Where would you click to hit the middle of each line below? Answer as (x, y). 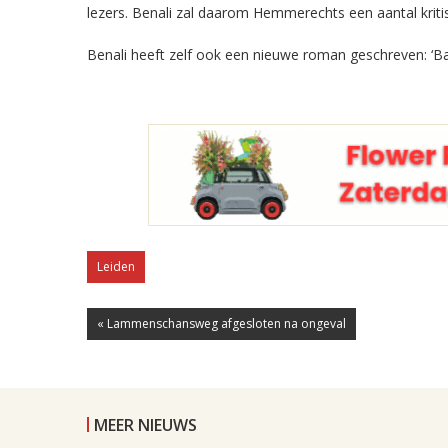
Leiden (116, 266)
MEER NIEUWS (145, 425)
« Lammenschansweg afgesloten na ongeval (221, 323)
